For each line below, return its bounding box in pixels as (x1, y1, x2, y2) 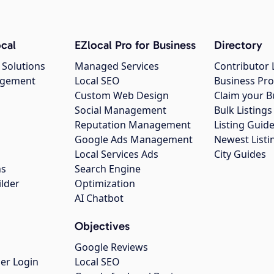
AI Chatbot (75, 191, 124, 206)
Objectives (75, 219, 130, 234)
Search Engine (75, 162, 141, 176)
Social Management (75, 103, 166, 117)
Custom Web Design (75, 89, 169, 103)
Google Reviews (75, 240, 148, 254)
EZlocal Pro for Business (75, 38, 196, 53)
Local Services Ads (75, 147, 158, 161)
